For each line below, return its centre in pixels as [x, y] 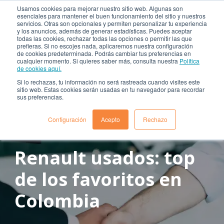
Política [189, 61]
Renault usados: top [105, 158]
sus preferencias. [40, 97]
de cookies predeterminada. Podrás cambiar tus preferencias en [104, 53]
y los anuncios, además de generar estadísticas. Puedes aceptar [104, 31]
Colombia [57, 201]
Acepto [110, 119]
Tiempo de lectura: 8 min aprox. [152, 130]
